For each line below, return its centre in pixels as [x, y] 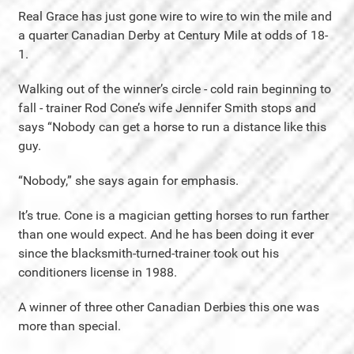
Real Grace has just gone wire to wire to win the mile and [175, 16]
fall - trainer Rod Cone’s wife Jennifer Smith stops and [167, 107]
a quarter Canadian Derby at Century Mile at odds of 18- [173, 35]
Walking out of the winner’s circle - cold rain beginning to [175, 88]
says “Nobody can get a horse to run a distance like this [172, 126]
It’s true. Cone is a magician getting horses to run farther [173, 215]
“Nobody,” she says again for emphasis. [128, 180]
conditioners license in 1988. [98, 272]
